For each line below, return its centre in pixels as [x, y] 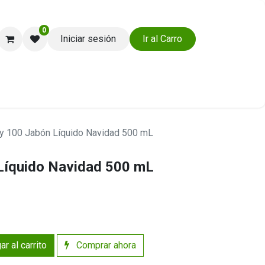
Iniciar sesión [88, 39]
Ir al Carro [163, 39]
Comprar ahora [105, 245]
